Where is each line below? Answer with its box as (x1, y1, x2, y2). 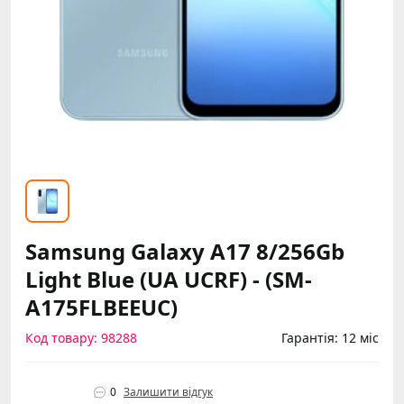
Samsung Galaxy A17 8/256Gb (25, 236, 344, 266)
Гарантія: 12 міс (281, 329, 379, 346)
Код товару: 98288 (25, 329, 137, 346)
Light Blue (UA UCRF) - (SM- (25, 264, 312, 294)
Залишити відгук (124, 384, 213, 399)
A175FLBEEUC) (25, 292, 178, 322)
